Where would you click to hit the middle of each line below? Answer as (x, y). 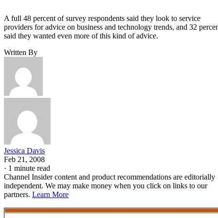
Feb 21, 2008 (24, 159)
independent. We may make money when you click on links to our (106, 185)
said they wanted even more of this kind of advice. (81, 36)
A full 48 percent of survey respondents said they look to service (102, 18)
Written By (21, 52)
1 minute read (29, 168)
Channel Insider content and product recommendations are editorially (109, 177)
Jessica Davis (24, 150)
